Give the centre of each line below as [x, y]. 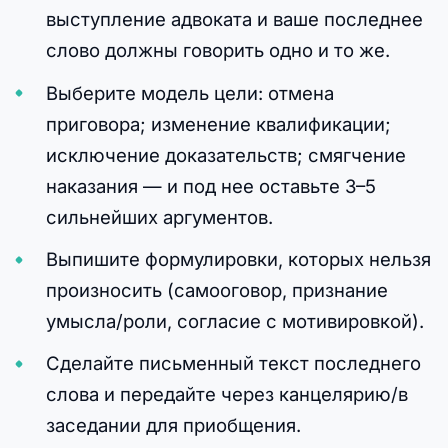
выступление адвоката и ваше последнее [234, 19]
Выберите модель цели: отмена [189, 92]
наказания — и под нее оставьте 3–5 [210, 185]
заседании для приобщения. [173, 424]
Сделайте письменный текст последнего [233, 362]
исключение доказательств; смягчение [225, 154]
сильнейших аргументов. [159, 216]
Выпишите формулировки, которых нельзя [238, 258]
